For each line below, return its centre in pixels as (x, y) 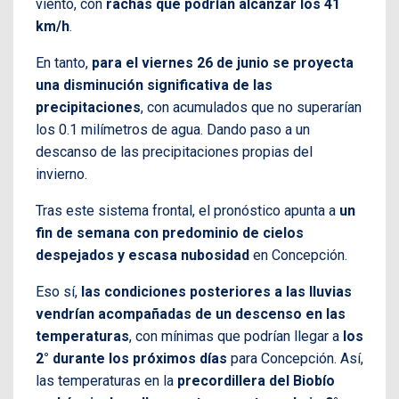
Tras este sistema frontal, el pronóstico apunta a (187, 210)
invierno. (61, 174)
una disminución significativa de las (154, 85)
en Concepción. (298, 255)
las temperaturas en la (106, 380)
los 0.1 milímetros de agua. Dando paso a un (173, 129)
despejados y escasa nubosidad (142, 255)
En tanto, (64, 62)
